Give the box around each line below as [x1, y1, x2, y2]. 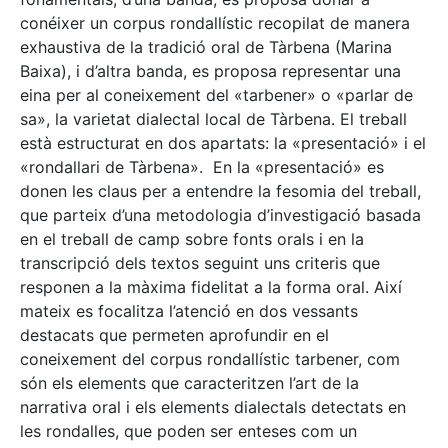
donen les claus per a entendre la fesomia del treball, [20, 181, 421, 202]
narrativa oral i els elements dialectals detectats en [20, 397, 406, 418]
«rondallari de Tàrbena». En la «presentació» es [20, 157, 384, 178]
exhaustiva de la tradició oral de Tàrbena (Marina [20, 37, 392, 58]
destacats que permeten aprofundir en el [20, 325, 329, 346]
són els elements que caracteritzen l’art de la [20, 373, 359, 394]
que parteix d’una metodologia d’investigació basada [20, 205, 421, 226]
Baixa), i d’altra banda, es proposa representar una [20, 61, 401, 82]
